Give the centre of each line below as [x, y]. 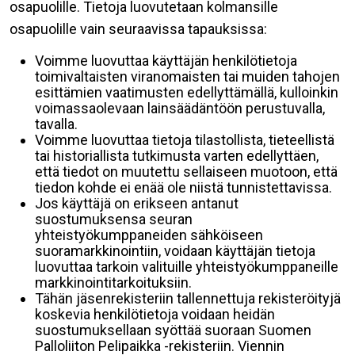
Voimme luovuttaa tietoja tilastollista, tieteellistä [185, 140]
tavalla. [56, 124]
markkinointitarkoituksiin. [113, 282]
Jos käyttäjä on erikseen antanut [137, 203]
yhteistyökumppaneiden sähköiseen [149, 235]
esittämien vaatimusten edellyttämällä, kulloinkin [187, 92]
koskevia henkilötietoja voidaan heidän [155, 314]
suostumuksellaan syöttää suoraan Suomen [173, 330]
